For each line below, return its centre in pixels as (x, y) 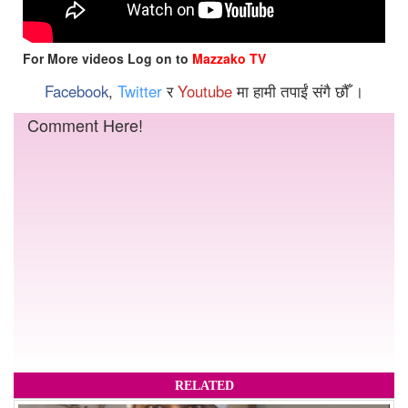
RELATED (204, 385)
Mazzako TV (229, 58)
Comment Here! (85, 124)
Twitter (140, 91)
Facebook (76, 91)
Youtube (205, 91)
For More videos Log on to (107, 58)
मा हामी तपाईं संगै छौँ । (298, 91)
